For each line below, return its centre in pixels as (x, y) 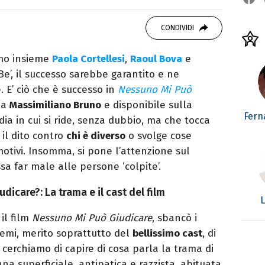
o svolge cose (159, 136)
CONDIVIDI (177, 28)
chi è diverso (96, 136)
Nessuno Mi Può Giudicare (92, 218)
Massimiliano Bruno (55, 105)
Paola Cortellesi (88, 59)
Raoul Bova (156, 59)
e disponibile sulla (147, 105)
